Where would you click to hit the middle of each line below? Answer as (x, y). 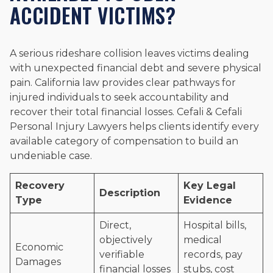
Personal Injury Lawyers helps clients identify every (134, 127)
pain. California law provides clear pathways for (123, 83)
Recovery (40, 186)
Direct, (115, 225)
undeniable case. (51, 156)
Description (130, 193)
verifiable (122, 255)
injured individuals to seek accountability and (119, 97)
